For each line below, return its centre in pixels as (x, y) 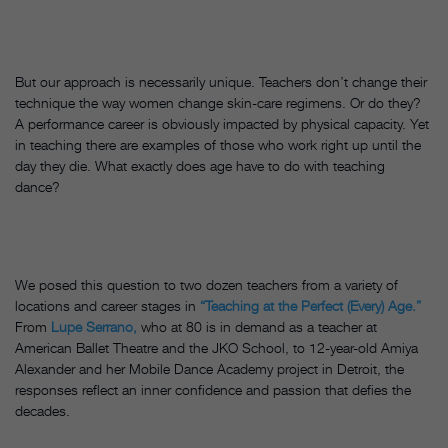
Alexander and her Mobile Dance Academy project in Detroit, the (209, 369)
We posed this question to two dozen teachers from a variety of (206, 285)
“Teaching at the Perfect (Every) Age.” (310, 306)
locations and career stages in (107, 306)
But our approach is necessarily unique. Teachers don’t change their (221, 82)
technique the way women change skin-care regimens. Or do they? (218, 103)
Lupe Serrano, (94, 327)
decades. (42, 411)
